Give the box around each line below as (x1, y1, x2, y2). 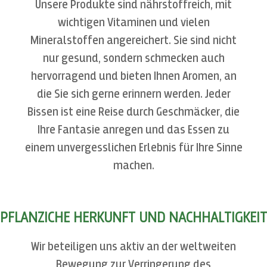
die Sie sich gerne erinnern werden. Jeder (36, 88, 231, 101)
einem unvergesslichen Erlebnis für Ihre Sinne (24, 142, 243, 154)
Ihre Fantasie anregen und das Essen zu (38, 124, 229, 136)
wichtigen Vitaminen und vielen (57, 17, 210, 29)
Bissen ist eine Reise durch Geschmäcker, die (27, 106, 240, 119)
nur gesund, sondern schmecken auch (42, 52, 225, 65)
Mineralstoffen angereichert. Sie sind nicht (30, 35, 237, 47)
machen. (113, 160, 154, 172)
